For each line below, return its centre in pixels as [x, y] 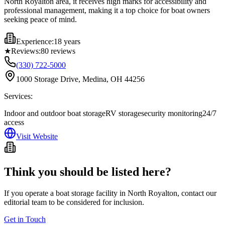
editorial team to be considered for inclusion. [74, 202]
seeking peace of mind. [40, 19]
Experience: [35, 41]
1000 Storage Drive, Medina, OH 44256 [80, 79]
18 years [67, 41]
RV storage [123, 113]
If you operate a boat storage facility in [66, 193]
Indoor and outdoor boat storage [55, 113]
